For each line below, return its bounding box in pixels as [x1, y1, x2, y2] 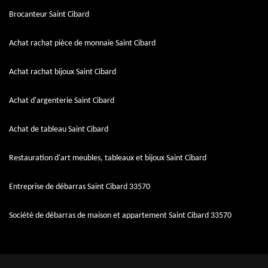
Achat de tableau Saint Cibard [9, 125, 108, 134]
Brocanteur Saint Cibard [9, 10, 89, 19]
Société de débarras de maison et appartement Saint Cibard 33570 [9, 211, 232, 220]
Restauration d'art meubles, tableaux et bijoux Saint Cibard [9, 154, 206, 163]
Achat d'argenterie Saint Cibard [9, 96, 114, 105]
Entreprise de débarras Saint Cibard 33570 [9, 182, 150, 191]
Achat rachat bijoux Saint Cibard [9, 68, 116, 77]
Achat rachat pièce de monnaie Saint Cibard [9, 39, 156, 48]
